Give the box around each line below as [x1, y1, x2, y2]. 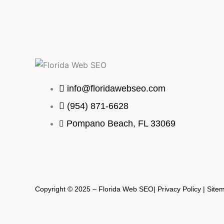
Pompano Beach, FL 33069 [66, 118, 175, 129]
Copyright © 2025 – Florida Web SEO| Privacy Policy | [35, 184, 207, 193]
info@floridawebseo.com [67, 83, 165, 94]
